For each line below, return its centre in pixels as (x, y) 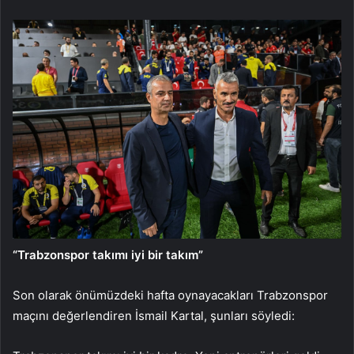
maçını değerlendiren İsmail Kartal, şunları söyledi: (154, 316)
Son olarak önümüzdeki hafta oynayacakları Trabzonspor (170, 296)
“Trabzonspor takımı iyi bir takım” (108, 255)
